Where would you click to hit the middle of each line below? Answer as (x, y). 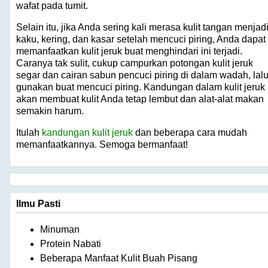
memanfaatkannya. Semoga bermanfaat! (102, 144)
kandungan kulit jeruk (87, 132)
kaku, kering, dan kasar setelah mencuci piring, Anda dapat (141, 39)
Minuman (60, 229)
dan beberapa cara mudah (190, 132)
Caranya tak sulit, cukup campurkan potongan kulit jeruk (135, 63)
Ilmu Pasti (38, 203)
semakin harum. (50, 111)
